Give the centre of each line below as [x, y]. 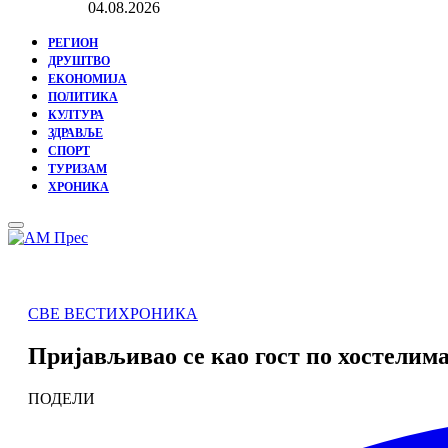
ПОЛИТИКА [83, 97]
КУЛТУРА [76, 115]
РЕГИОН [73, 43]
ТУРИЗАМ [77, 169]
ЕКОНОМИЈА [87, 79]
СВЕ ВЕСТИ [73, 314]
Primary [37, 232]
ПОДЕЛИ [61, 399]
